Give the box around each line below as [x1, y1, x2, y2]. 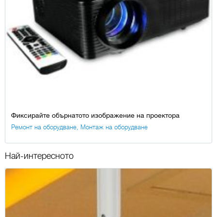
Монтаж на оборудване [80, 124, 148, 131]
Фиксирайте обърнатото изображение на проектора [11, 111, 180, 120]
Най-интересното [5, 151, 74, 161]
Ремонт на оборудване [11, 124, 77, 131]
